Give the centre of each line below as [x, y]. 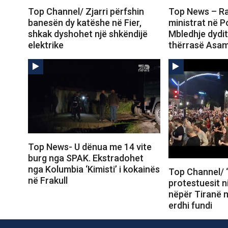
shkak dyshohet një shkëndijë [88, 34]
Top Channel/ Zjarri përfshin [86, 11]
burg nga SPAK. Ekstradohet [86, 158]
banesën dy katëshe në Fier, [85, 22]
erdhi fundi [190, 205]
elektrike [46, 45]
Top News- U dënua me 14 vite [90, 147]
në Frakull [48, 180]
